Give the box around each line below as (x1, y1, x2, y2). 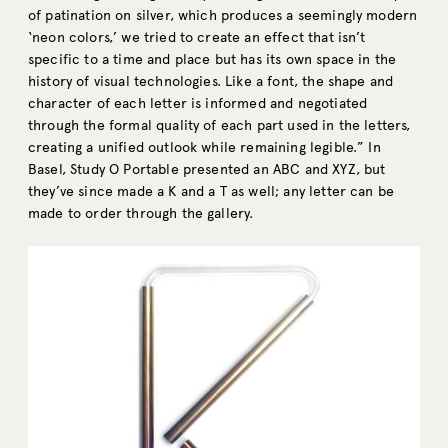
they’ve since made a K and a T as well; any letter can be (28, 183, 395, 201)
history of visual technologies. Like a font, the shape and (28, 73, 394, 91)
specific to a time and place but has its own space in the (28, 51, 397, 69)
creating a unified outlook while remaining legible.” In (28, 139, 381, 157)
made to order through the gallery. (28, 205, 254, 223)
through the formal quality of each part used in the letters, (28, 117, 411, 135)
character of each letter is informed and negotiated (28, 95, 368, 113)
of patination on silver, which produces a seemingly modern (28, 7, 418, 25)
